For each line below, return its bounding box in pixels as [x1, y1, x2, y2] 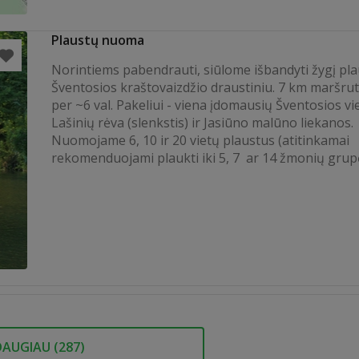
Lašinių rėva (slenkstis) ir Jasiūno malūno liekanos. [51, 114, 353, 131]
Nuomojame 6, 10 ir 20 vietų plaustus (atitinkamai [51, 131, 349, 149]
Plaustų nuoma [51, 31, 144, 49]
